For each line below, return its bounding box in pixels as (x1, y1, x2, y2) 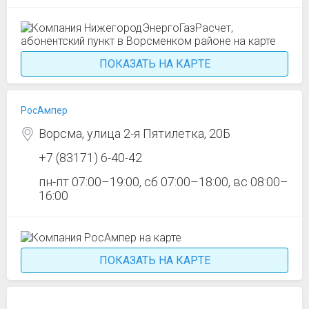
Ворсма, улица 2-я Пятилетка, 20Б (39, 126, 230, 141)
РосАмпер (21, 105, 68, 116)
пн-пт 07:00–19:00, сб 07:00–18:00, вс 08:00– (39, 175, 288, 189)
